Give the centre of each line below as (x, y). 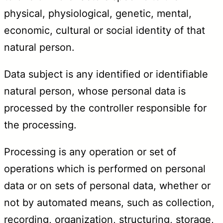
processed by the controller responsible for (105, 108)
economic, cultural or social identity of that (105, 30)
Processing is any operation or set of (90, 152)
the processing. (40, 125)
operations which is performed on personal (105, 168)
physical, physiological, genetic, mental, (98, 13)
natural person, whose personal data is (95, 91)
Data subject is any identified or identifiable (106, 74)
